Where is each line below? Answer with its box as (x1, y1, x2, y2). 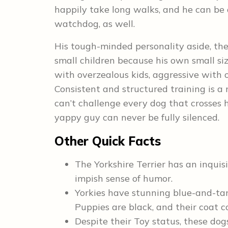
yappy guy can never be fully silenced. (54, 111, 219, 123)
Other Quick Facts (54, 133, 161, 149)
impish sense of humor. (75, 173, 173, 184)
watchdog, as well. (54, 18, 135, 30)
